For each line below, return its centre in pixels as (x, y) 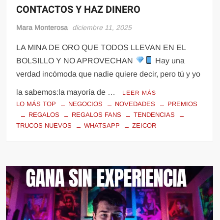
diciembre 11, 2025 (102, 27)
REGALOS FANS (97, 114)
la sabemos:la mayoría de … (67, 92)
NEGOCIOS (86, 104)
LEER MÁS (139, 93)
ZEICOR (144, 125)
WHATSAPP (102, 125)
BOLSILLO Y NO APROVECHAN (76, 60)
